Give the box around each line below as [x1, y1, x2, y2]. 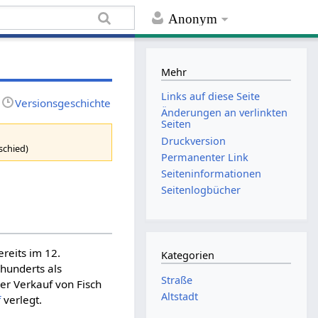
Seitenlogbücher [161, 183, 241, 197]
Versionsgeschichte [15, 95, 111, 110]
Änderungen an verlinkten [161, 106, 288, 120]
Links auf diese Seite [161, 89, 261, 104]
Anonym [168, 11, 218, 27]
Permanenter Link [161, 150, 249, 164]
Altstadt [161, 290, 199, 304]
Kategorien [161, 248, 215, 263]
